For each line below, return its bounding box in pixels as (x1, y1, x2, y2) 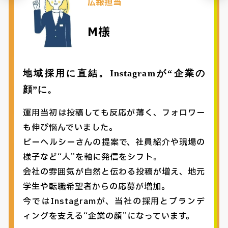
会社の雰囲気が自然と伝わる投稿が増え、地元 (23, 166, 206, 179)
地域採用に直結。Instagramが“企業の (23, 68, 206, 79)
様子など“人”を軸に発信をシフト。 (23, 151, 162, 164)
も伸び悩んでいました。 (23, 122, 118, 134)
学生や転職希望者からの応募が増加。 (23, 181, 170, 193)
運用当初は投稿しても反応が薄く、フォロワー (23, 107, 206, 120)
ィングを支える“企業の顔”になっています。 (23, 210, 195, 223)
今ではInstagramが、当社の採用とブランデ (23, 195, 206, 208)
